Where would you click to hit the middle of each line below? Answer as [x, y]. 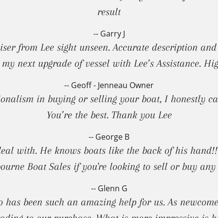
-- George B [109, 136]
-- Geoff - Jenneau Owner [109, 85]
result [109, 11]
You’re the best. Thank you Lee [109, 115]
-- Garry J [109, 33]
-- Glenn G [109, 188]
